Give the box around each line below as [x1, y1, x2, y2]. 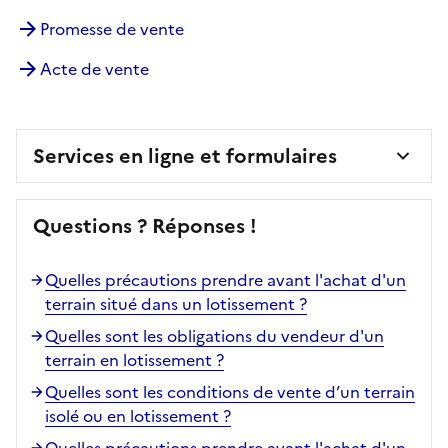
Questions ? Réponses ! [33, 210, 257, 241]
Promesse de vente [40, 16, 184, 41]
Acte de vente [40, 56, 149, 81]
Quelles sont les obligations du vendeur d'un [45, 323, 384, 348]
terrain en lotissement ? [45, 347, 224, 372]
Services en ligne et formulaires [33, 140, 337, 171]
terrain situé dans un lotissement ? [45, 291, 307, 316]
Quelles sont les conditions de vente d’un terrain [45, 379, 415, 404]
